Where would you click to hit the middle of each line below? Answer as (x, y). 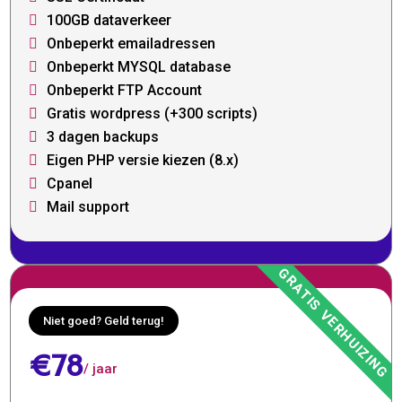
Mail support (88, 207)
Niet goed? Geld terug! (104, 321)
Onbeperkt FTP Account (125, 91)
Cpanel (70, 184)
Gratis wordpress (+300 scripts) (153, 114)
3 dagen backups (103, 137)
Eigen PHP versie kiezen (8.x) (143, 161)
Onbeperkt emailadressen (131, 44)
